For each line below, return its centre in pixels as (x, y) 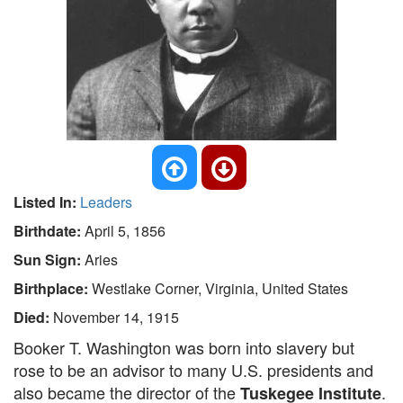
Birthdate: (49, 231)
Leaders (106, 202)
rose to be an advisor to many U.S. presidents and (193, 370)
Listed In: (47, 202)
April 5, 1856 (125, 231)
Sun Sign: (49, 260)
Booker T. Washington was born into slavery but (184, 347)
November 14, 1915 (116, 317)
